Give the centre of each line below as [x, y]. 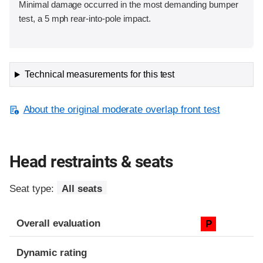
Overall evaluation [59, 223]
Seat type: [33, 188]
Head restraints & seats [91, 161]
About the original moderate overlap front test [122, 110]
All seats [82, 188]
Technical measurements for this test [100, 75]
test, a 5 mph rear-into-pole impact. [85, 18]
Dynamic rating [52, 252]
